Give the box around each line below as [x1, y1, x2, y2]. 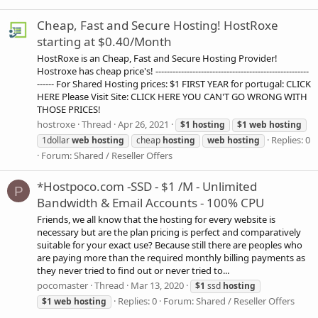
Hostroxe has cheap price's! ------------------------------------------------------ [37, 65, 309, 77]
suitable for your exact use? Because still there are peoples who [37, 238, 302, 251]
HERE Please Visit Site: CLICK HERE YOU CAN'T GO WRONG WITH [37, 90, 307, 103]
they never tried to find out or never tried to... [37, 263, 229, 277]
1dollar [42, 134, 72, 147]
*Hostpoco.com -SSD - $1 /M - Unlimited [37, 177, 257, 194]
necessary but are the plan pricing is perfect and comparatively [37, 225, 301, 238]
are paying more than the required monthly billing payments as [37, 251, 305, 264]
